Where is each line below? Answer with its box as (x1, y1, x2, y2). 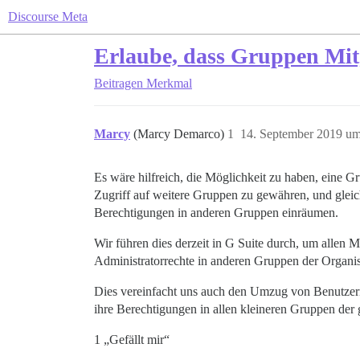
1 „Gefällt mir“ (94, 333, 170, 346)
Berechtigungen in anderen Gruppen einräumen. (94, 206, 338, 219)
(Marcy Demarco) (133, 127, 227, 141)
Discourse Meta (8, 10, 88, 23)
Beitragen (94, 76, 143, 90)
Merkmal (146, 76, 192, 90)
